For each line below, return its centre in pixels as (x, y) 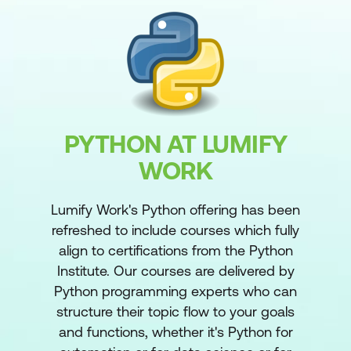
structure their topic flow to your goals (175, 311)
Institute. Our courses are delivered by (175, 271)
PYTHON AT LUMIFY (175, 144)
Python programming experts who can (175, 291)
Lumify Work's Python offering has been (175, 210)
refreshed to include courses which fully (175, 230)
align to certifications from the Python (175, 250)
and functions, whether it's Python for (175, 332)
